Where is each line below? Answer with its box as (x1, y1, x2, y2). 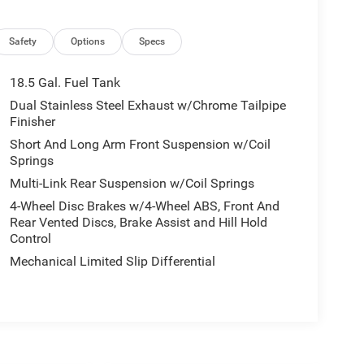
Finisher (9, 113, 55, 129)
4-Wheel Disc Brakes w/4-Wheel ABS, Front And (9, 197, 279, 214)
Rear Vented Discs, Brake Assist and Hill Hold (9, 214, 267, 230)
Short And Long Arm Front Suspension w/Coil (9, 136, 271, 152)
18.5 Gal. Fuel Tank (9, 74, 120, 90)
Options (71, 35, 106, 47)
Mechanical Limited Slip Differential (9, 253, 215, 269)
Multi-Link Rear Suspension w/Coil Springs (9, 175, 254, 191)
